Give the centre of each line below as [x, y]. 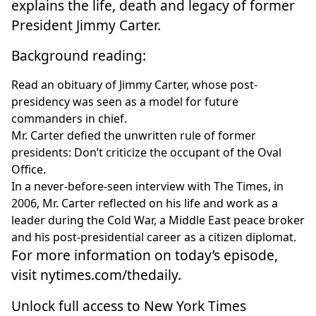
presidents [40, 153]
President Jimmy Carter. [86, 25]
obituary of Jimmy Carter [122, 85]
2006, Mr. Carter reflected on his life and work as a [145, 203]
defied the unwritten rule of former [162, 136]
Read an [34, 85]
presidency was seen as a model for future [125, 102]
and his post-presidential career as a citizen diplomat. [154, 237]
